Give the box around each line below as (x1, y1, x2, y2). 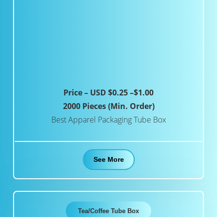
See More (93, 155, 124, 164)
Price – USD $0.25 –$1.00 (63, 87, 154, 98)
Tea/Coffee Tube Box (78, 207, 139, 215)
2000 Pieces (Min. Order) (62, 101, 155, 112)
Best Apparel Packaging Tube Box (51, 114, 166, 125)
